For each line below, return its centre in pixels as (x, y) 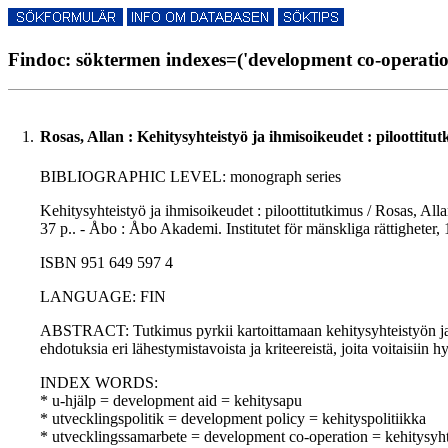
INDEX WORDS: (99, 383)
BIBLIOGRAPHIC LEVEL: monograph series (190, 177)
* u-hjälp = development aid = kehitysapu (171, 401)
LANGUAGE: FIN (103, 297)
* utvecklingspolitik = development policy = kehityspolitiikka (233, 419)
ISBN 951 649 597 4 (106, 263)
